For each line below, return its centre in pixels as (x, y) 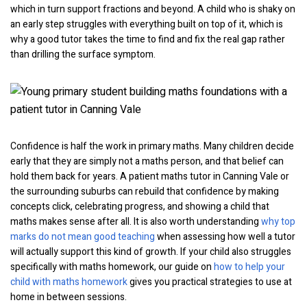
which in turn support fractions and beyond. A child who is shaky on (153, 9)
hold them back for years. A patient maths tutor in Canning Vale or (150, 176)
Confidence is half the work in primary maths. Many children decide (152, 146)
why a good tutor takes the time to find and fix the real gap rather (148, 39)
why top (278, 222)
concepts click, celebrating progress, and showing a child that (140, 207)
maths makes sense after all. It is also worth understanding (136, 222)
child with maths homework (69, 282)
